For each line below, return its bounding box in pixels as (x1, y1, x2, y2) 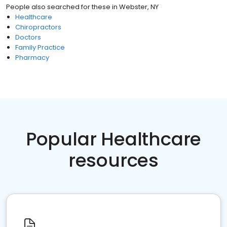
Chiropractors (15, 22, 61, 32)
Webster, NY (119, 2, 159, 12)
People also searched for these (6, 2, 110, 12)
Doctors (15, 32, 41, 42)
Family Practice (15, 43, 65, 52)
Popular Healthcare (25, 126, 202, 152)
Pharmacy (15, 53, 49, 62)
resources (68, 147, 159, 173)
